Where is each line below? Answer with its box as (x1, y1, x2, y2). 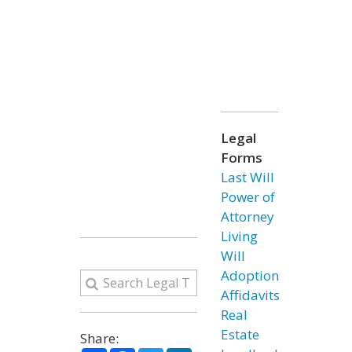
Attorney (220, 207, 274, 225)
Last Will (220, 168, 274, 186)
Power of (220, 188, 275, 206)
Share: (80, 329, 119, 347)
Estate (220, 325, 259, 343)
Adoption (220, 266, 279, 284)
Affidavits (220, 286, 280, 304)
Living (220, 227, 258, 245)
